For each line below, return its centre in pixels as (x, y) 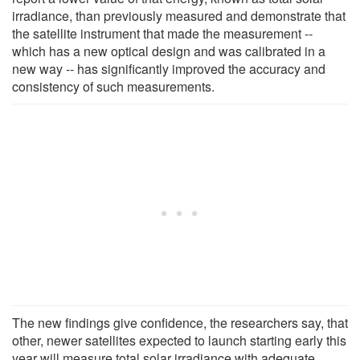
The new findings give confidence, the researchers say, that (180, 322)
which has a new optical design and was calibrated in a (169, 51)
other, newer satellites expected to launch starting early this (179, 340)
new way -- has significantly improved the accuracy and (169, 68)
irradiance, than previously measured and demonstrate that (179, 15)
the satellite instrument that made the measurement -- (162, 33)
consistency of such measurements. (113, 86)
